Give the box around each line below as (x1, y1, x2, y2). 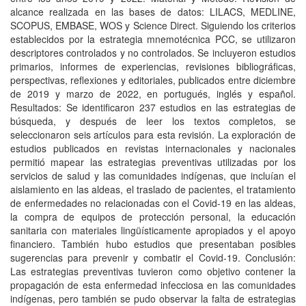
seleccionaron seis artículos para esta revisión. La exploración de (10, 128, 296, 141)
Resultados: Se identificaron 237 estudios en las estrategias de (10, 100, 296, 114)
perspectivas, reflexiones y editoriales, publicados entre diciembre (10, 73, 296, 87)
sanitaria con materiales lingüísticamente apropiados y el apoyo (10, 223, 296, 237)
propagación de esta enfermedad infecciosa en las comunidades (10, 278, 296, 292)
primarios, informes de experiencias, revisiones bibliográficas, (10, 59, 296, 73)
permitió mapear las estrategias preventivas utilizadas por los (10, 155, 296, 169)
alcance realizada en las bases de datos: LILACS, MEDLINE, (10, 5, 296, 18)
